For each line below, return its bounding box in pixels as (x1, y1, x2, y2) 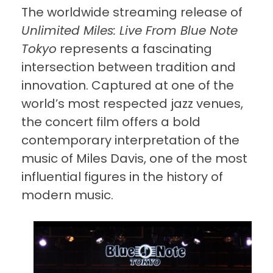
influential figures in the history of (21, 168, 223, 186)
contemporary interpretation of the (21, 132, 239, 149)
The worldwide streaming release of (21, 4, 243, 21)
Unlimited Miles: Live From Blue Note (21, 22, 238, 40)
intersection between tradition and (21, 58, 236, 76)
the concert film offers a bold (21, 113, 200, 131)
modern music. (21, 186, 113, 204)
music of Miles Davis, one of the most (21, 150, 247, 168)
